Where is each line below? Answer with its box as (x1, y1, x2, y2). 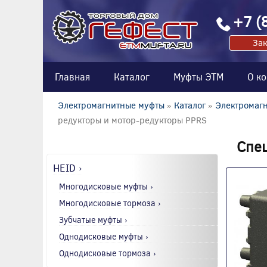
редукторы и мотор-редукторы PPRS (58, 113, 207, 126)
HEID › (53, 160, 82, 175)
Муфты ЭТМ (173, 70, 223, 83)
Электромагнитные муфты (58, 98, 164, 111)
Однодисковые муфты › (59, 230, 148, 242)
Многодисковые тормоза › (59, 197, 161, 209)
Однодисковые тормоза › (59, 247, 156, 259)
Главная (55, 70, 90, 83)
